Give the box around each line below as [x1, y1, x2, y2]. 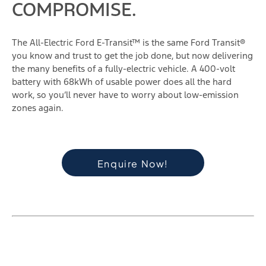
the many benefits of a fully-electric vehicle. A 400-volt [12, 63, 235, 75]
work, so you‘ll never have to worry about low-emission [12, 89, 239, 101]
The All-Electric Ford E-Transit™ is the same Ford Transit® [12, 37, 245, 49]
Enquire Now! [97, 157, 169, 170]
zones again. [12, 102, 64, 114]
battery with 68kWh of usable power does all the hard [12, 76, 232, 88]
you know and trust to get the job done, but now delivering [12, 50, 253, 62]
